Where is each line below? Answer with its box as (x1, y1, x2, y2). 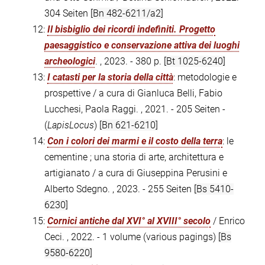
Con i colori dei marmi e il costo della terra (47, 135, 222, 147)
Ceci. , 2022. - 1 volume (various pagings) (44, 231, 218, 243)
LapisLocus (47, 119, 94, 131)
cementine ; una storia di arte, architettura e (44, 151, 224, 163)
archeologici (44, 56, 95, 67)
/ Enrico (211, 215, 245, 227)
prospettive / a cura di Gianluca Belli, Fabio (44, 88, 222, 99)
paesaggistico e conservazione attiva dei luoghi (44, 40, 240, 51)
